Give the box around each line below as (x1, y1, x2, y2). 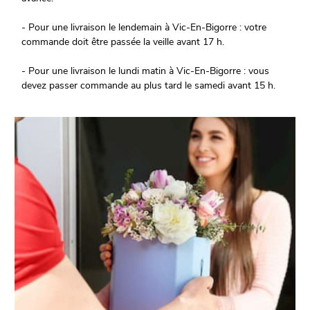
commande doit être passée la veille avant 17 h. (21, 35, 225, 49)
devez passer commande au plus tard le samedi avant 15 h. (21, 79, 276, 93)
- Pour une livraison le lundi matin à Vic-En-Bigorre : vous (21, 64, 270, 78)
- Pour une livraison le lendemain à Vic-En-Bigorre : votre (21, 21, 267, 35)
